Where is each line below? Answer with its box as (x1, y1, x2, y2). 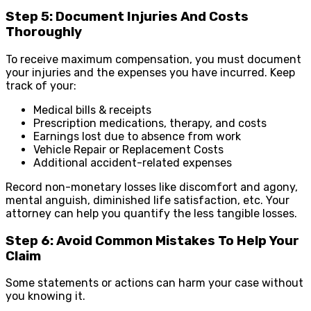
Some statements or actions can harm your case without (6, 276, 303, 290)
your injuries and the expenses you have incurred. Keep (6, 66, 295, 79)
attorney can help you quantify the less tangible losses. (6, 207, 297, 220)
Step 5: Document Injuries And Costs (6, 9, 249, 25)
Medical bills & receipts (33, 103, 151, 117)
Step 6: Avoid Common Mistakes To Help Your (6, 233, 299, 249)
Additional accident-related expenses (33, 156, 232, 169)
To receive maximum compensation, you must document (6, 53, 301, 66)
